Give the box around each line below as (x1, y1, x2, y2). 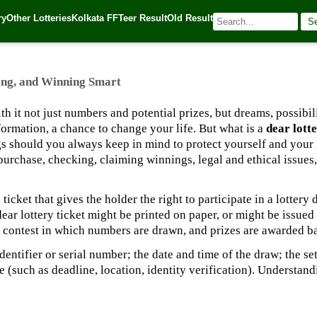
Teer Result (118, 12, 167, 23)
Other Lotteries (6, 12, 71, 23)
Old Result (167, 12, 213, 23)
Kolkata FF (71, 12, 118, 23)
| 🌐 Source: (13, 21, 61, 31)
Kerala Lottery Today (61, 21, 147, 31)
